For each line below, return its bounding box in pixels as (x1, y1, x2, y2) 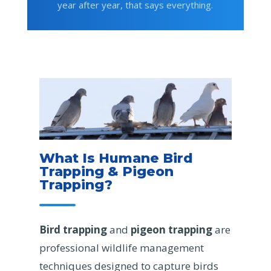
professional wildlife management (39, 240, 204, 255)
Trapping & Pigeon (39, 163, 174, 180)
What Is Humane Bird (39, 149, 193, 166)
